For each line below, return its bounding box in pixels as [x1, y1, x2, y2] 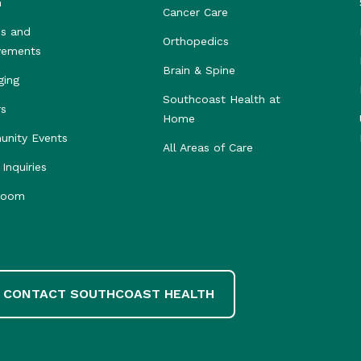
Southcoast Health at [163, 93, 280, 106]
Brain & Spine [163, 64, 235, 77]
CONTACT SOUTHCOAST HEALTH [3, 286, 214, 301]
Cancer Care [163, 6, 228, 19]
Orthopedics [163, 35, 229, 48]
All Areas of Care [163, 141, 253, 154]
